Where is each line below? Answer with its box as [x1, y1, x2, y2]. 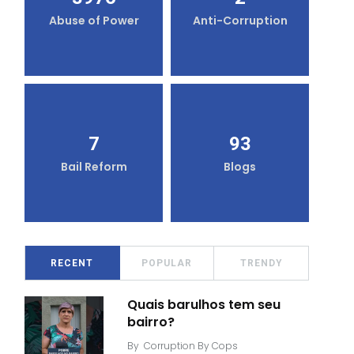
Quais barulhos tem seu [127, 295, 281, 314]
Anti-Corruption [192, 13, 288, 29]
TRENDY [239, 257, 283, 269]
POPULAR [141, 257, 192, 269]
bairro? [127, 312, 175, 331]
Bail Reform [60, 159, 127, 175]
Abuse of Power [48, 13, 139, 29]
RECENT [51, 257, 94, 269]
